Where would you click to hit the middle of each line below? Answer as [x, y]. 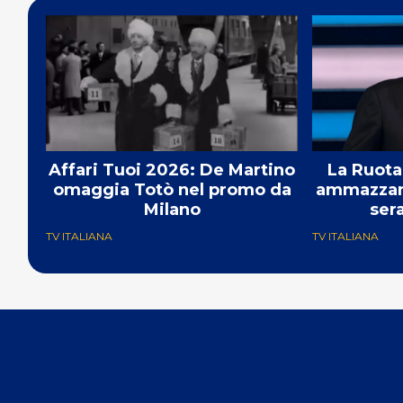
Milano [172, 209]
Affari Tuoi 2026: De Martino [172, 170]
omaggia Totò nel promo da [172, 189]
